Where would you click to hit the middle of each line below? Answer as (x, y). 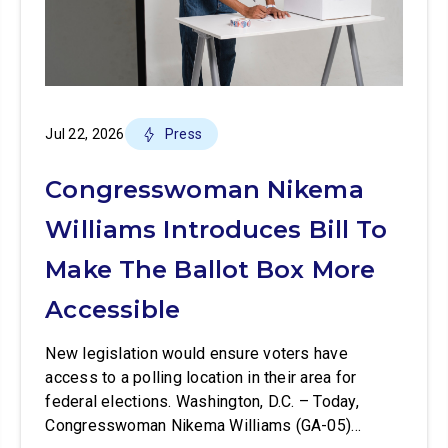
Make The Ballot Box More (210, 269)
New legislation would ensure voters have (196, 353)
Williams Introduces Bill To (216, 229)
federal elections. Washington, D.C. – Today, (202, 401)
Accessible (113, 309)
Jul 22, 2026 (85, 134)
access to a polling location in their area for (201, 377)
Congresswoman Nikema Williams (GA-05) (198, 425)
